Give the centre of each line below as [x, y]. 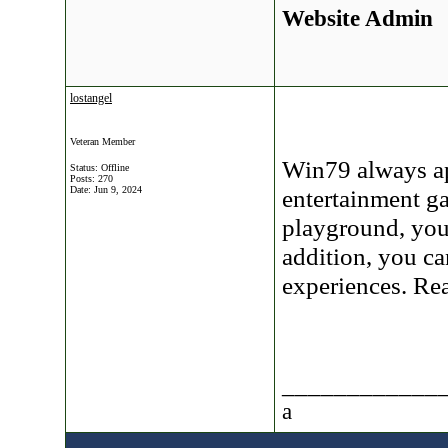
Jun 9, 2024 [118, 189]
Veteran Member [102, 141]
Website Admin [357, 18]
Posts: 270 [91, 178]
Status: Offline [99, 167]
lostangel [91, 98]
